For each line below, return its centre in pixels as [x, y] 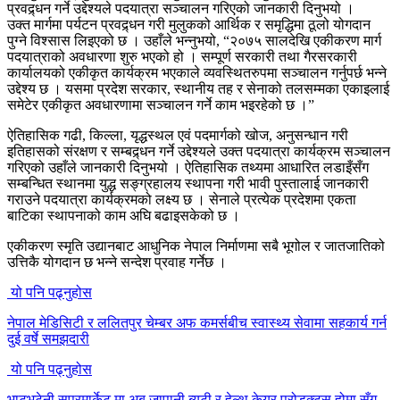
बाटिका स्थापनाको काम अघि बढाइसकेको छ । [124, 215]
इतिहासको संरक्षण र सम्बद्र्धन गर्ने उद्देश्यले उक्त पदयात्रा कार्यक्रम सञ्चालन [199, 151]
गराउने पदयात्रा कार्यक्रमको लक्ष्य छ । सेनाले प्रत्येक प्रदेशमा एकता [182, 199]
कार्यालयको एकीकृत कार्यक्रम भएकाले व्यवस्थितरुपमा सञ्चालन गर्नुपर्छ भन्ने [197, 72]
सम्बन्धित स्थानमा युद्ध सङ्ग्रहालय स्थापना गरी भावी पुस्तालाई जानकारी [188, 183]
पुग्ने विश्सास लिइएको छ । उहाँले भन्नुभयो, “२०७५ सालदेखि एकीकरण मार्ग [194, 40]
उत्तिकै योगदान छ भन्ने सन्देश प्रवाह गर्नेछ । [117, 262]
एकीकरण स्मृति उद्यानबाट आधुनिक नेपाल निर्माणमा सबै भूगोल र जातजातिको [196, 246]
